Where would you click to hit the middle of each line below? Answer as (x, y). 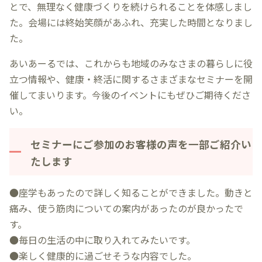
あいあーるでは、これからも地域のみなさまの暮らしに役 (131, 63)
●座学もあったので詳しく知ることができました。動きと (131, 192)
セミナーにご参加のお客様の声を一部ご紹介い (141, 144)
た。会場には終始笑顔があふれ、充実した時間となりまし (131, 22)
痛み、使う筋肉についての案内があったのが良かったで (126, 208)
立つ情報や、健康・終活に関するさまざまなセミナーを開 (131, 79)
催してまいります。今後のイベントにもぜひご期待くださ (130, 94)
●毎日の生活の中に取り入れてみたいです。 (102, 239)
